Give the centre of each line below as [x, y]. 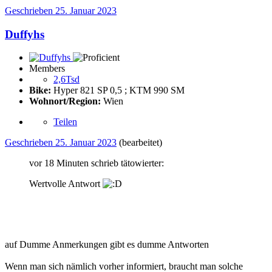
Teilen [65, 122]
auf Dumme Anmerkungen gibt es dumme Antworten [107, 245]
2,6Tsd [66, 80]
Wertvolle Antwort [66, 184]
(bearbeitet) [141, 143]
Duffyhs [25, 34]
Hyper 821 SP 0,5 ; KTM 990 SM [118, 90]
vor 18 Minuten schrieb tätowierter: [97, 163]
